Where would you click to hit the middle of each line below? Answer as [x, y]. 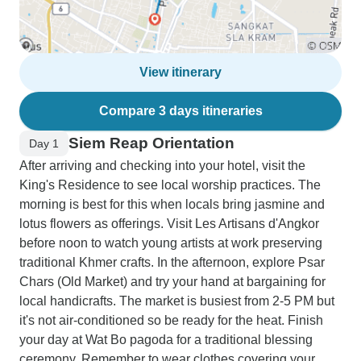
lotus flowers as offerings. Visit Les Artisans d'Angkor [169, 224]
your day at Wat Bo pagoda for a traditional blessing [166, 340]
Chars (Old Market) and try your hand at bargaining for [172, 282]
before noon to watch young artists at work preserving [171, 243]
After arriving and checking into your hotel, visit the [162, 166]
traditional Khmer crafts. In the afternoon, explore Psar [172, 262]
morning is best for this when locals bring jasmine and [172, 204]
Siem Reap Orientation [151, 143]
